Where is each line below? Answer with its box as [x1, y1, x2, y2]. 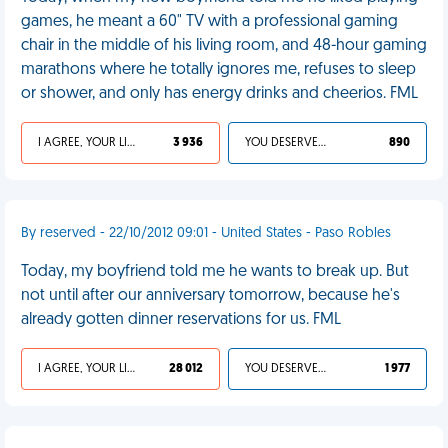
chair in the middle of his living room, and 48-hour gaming [21, 38, 427, 54]
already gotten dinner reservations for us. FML [21, 312, 341, 328]
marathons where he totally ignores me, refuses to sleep [21, 62, 416, 78]
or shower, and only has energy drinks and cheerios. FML [21, 86, 418, 102]
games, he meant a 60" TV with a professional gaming [21, 14, 398, 30]
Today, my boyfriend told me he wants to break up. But [21, 264, 409, 280]
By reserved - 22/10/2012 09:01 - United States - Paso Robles [21, 226, 391, 241]
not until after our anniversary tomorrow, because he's [21, 288, 400, 304]
